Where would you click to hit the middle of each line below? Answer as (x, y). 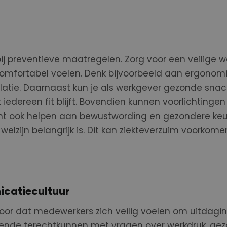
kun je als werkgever (118, 88)
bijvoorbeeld (134, 73)
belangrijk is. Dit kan (75, 130)
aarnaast (51, 88)
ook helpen (34, 116)
